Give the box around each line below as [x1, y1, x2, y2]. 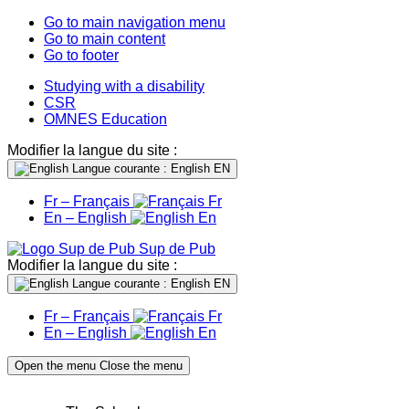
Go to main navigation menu [44, 15, 225, 30]
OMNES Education [44, 111, 167, 127]
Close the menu [100, 359, 183, 372]
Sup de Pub [139, 241, 215, 257]
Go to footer [44, 47, 119, 63]
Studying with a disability [44, 79, 204, 94]
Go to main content [44, 31, 165, 47]
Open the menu [15, 359, 96, 372]
